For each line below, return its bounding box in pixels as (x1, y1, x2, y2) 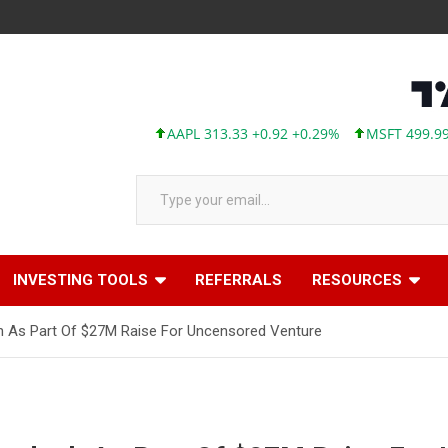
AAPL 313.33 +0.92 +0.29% (126, 124, 300, 143)
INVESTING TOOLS (13, 271, 148, 289)
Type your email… (135, 165, 179, 183)
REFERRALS (195, 271, 282, 289)
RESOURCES (312, 271, 402, 289)
